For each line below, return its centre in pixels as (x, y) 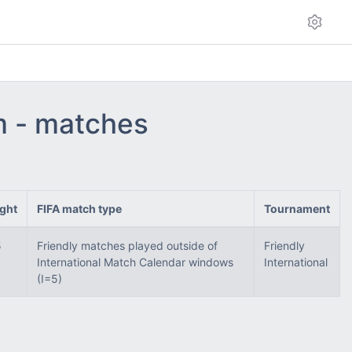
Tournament (297, 209)
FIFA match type (79, 209)
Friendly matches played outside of (127, 246)
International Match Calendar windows (135, 262)
